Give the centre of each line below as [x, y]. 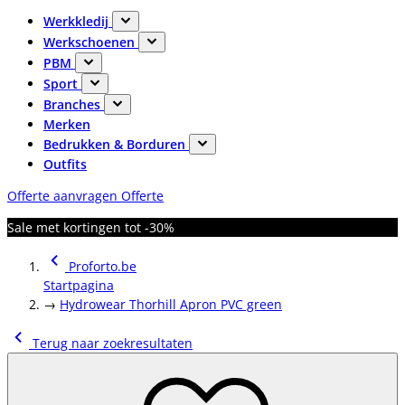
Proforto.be [103, 266]
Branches [74, 104]
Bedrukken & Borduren [116, 144]
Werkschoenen [91, 42]
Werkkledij [78, 21]
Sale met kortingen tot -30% [91, 227]
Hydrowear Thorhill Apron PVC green [171, 304]
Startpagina [79, 285]
